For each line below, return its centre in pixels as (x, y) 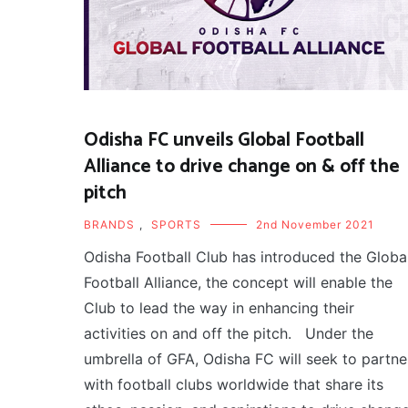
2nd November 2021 (315, 225)
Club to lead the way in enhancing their (219, 308)
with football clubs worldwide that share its (234, 385)
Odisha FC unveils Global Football (224, 141)
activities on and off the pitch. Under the (229, 334)
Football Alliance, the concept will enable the (238, 283)
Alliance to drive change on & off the (242, 167)
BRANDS (109, 225)
